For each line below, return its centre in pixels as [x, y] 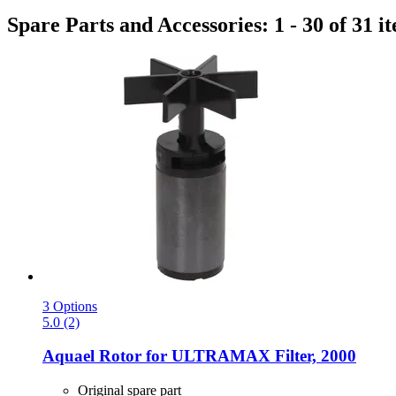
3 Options [70, 306]
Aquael [69, 356]
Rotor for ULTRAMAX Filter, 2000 [225, 356]
